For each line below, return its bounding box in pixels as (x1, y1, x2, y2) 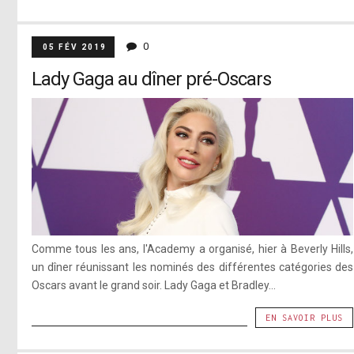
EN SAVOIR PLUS (265, 313, 344, 323)
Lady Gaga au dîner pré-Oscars (31, 67, 271, 90)
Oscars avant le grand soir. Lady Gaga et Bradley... (31, 279, 276, 292)
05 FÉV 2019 (42, 42, 107, 51)
